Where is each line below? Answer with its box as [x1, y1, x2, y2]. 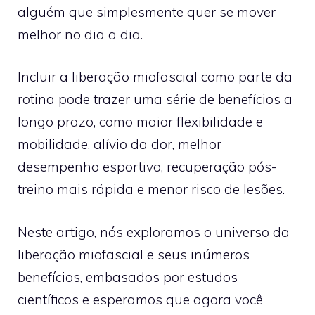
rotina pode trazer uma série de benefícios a [18, 91, 292, 108]
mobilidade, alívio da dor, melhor [18, 136, 221, 153]
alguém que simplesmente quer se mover [18, 3, 276, 20]
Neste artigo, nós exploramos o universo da [18, 223, 290, 240]
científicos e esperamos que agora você [18, 290, 263, 308]
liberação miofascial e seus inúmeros [18, 245, 250, 263]
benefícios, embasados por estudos [18, 268, 238, 285]
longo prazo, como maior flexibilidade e [18, 113, 263, 130]
